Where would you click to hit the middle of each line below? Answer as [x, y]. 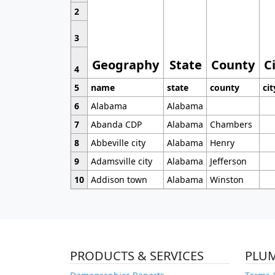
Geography [126, 65]
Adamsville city [121, 161]
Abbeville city [118, 143]
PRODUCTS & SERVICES [137, 256]
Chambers [231, 125]
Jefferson [228, 161]
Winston [227, 180]
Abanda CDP [116, 125]
